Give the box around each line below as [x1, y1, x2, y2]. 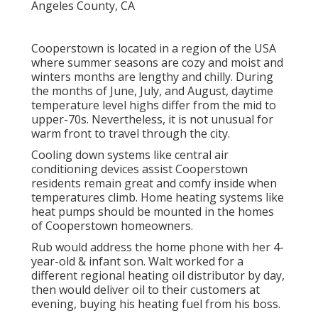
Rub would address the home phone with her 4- [31, 239, 284, 256]
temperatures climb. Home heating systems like [31, 190, 284, 206]
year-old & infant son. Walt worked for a [31, 253, 243, 270]
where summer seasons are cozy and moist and [31, 55, 283, 71]
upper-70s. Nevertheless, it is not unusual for [31, 111, 273, 128]
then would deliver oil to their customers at [31, 282, 260, 298]
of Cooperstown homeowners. [31, 218, 193, 234]
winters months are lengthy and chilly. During [31, 69, 273, 85]
